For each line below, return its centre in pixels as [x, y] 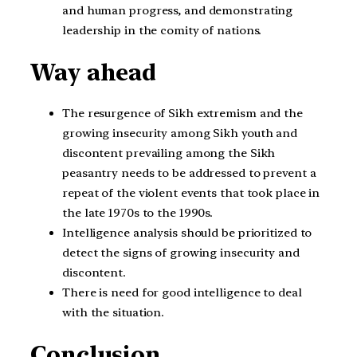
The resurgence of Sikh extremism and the [182, 114]
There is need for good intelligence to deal [182, 293]
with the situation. [114, 313]
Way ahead [94, 72]
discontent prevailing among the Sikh [169, 153]
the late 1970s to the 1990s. [138, 213]
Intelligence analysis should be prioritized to [187, 233]
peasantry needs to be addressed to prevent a [189, 173]
